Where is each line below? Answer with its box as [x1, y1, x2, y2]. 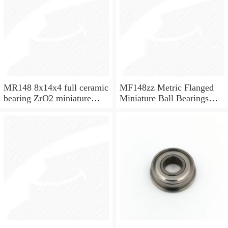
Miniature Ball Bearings [119, 93, 209, 103]
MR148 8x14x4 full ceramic [4, 82, 108, 93]
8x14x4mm [119, 103, 161, 114]
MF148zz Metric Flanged [119, 82, 214, 93]
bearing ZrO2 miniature [4, 93, 91, 103]
